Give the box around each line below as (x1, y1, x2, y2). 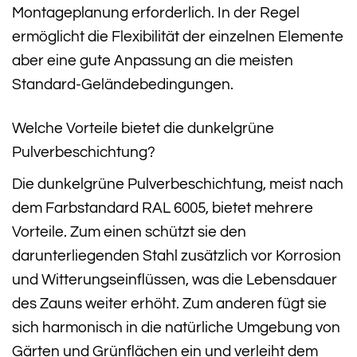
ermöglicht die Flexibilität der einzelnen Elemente (12, 29, 343, 45)
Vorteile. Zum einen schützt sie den (12, 223, 246, 240)
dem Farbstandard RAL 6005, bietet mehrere (12, 199, 313, 216)
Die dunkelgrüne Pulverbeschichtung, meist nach (12, 175, 343, 192)
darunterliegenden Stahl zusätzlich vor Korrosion (12, 247, 341, 264)
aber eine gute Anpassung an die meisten (12, 53, 293, 69)
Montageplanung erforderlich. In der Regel (12, 5, 300, 22)
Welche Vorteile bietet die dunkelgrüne (12, 120, 274, 137)
